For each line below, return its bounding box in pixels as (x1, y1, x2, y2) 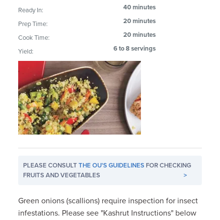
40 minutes (123, 3, 156, 11)
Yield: (18, 47, 34, 55)
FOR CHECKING (144, 161, 192, 169)
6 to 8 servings (113, 44, 156, 53)
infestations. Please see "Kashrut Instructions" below (18, 208, 197, 218)
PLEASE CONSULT (23, 161, 79, 169)
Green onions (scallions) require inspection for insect (18, 195, 198, 206)
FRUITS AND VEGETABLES (23, 171, 101, 179)
